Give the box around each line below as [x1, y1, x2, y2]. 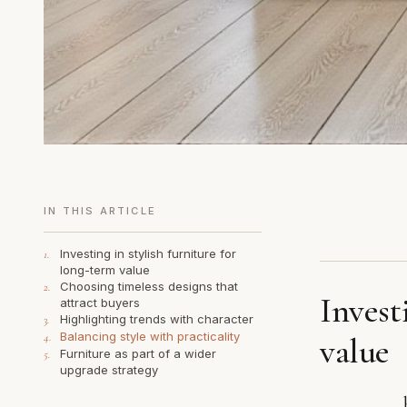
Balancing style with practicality [60, 329, 240, 343]
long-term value [60, 263, 150, 277]
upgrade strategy [60, 362, 158, 377]
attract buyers [60, 295, 140, 310]
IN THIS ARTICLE [44, 204, 156, 217]
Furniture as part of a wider [60, 346, 216, 361]
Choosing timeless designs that [60, 279, 238, 293]
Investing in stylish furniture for [60, 246, 236, 261]
